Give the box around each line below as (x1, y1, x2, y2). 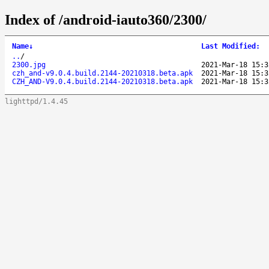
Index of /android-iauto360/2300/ (5, 11, 207, 28)
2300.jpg (12, 60, 46, 69)
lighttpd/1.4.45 (5, 97, 68, 106)
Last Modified (201, 41, 256, 50)
